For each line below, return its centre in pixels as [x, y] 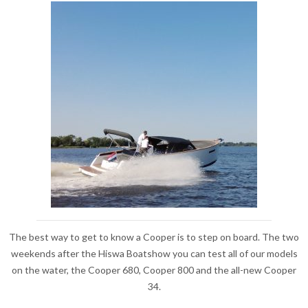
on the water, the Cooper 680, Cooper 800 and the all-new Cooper [154, 270]
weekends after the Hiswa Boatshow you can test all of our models [154, 253]
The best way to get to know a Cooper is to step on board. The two [154, 237]
